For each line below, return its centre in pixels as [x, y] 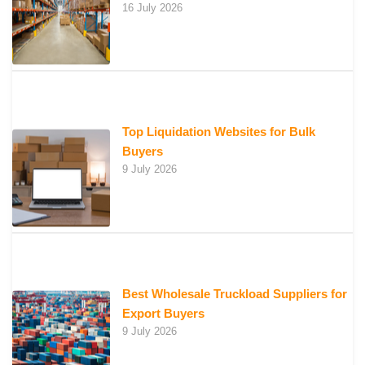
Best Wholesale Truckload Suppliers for [235, 293]
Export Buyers [163, 313]
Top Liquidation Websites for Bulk [219, 132]
